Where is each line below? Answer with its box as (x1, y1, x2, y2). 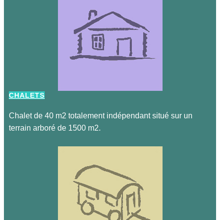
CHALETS (9, 91, 45, 99)
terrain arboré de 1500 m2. (9, 124, 101, 132)
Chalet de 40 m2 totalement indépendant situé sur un (9, 111, 192, 120)
